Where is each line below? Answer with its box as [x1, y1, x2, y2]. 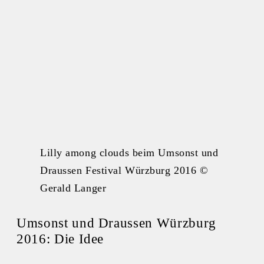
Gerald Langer [40, 182, 107, 194]
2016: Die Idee [16, 231, 104, 246]
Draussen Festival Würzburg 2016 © [40, 164, 209, 177]
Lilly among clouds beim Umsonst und [40, 147, 219, 159]
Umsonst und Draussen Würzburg [16, 215, 216, 230]
